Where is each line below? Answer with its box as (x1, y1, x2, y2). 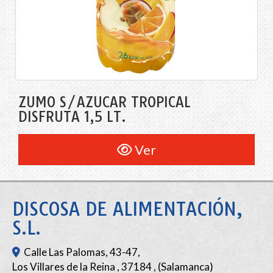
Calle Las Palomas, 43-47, (24, 246, 140, 258)
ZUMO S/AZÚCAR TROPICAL (18, 94, 191, 111)
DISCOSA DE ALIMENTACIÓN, (12, 198, 243, 220)
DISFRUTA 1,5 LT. (18, 108, 126, 126)
